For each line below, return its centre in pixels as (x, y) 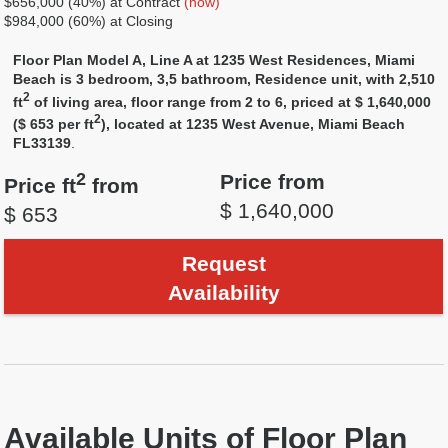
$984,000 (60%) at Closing (89, 21)
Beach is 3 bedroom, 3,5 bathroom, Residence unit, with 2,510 (224, 79)
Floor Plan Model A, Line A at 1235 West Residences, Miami (214, 60)
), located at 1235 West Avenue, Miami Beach (253, 124)
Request (223, 264)
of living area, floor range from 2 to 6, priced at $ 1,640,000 (231, 101)
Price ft (40, 186)
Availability (223, 293)
